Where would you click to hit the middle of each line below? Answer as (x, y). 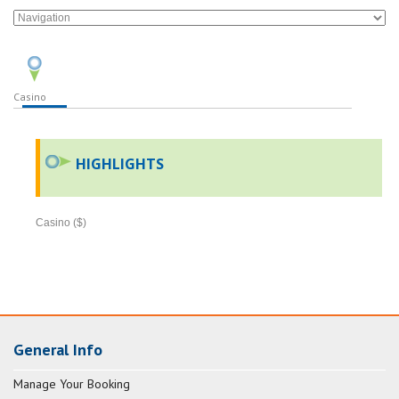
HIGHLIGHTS (120, 163)
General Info (58, 350)
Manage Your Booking (72, 384)
